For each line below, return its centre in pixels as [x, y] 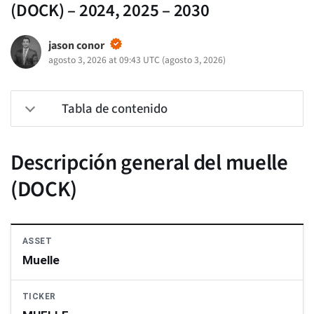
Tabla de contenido [115, 109]
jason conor [76, 46]
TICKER [39, 297]
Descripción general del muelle [149, 163]
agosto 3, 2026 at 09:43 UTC [104, 60]
